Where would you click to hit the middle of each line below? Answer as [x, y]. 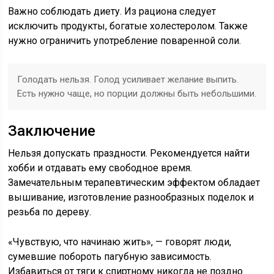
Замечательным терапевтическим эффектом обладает [134, 183]
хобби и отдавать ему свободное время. [100, 168]
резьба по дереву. [50, 212]
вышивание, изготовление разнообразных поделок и [131, 197]
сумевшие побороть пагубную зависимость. [110, 257]
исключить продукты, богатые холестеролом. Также [128, 26]
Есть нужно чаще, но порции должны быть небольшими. [137, 94]
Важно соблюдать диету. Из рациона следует [112, 11]
